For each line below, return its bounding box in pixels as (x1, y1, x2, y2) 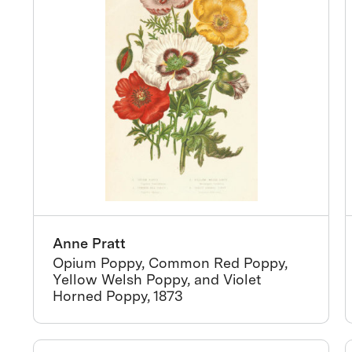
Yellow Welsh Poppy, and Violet (53, 271, 262, 288)
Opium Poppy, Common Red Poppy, (53, 255, 288, 271)
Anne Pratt (53, 235, 126, 251)
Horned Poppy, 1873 (53, 288, 184, 304)
